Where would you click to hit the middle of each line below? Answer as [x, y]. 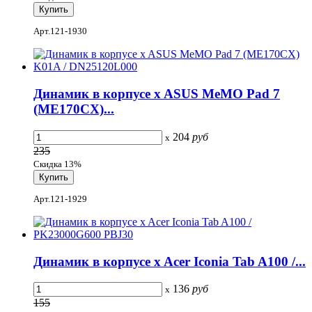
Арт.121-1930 [60, 31]
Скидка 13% [57, 164]
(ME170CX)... [74, 109]
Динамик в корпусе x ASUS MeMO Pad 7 [157, 93]
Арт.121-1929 [60, 198]
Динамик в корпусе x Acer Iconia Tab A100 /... [170, 261]
